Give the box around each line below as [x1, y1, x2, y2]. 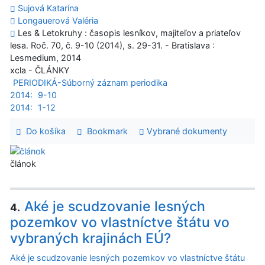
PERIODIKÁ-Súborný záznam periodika [12, 77, 167, 88]
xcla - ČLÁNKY [10, 65, 70, 76]
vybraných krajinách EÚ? [10, 230, 171, 247]
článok [10, 159, 36, 169]
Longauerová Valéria [18, 15, 98, 26]
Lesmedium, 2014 [10, 53, 81, 63]
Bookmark [82, 126, 128, 137]
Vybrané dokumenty [144, 126, 227, 137]
